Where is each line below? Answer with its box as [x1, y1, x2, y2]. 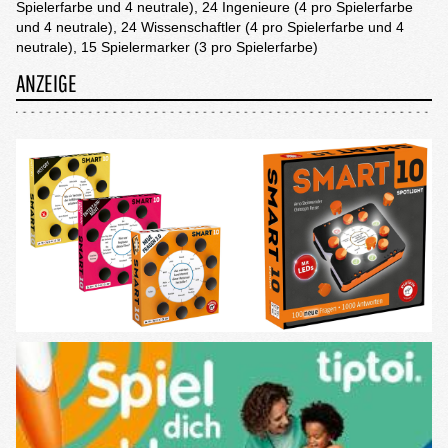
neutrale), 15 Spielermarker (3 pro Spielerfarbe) [16, 39, 318, 55]
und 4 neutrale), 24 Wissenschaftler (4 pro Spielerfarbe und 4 [16, 19, 404, 35]
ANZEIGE [16, 69, 77, 97]
